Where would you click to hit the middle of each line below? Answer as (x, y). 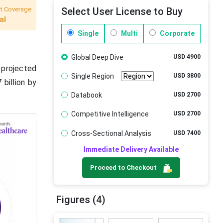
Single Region (92, 76)
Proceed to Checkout (124, 168)
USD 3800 (187, 75)
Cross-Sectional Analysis (111, 133)
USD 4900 (187, 56)
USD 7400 (187, 133)
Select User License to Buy (122, 11)
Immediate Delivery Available (131, 150)
